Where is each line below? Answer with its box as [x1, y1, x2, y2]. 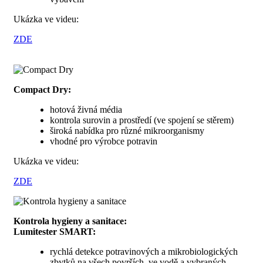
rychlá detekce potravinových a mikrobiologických [50, 247, 238, 257]
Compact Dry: [14, 85, 71, 95]
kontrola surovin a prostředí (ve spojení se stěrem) [50, 115, 234, 126]
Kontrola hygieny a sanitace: [14, 216, 127, 227]
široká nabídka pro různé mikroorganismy [50, 126, 204, 136]
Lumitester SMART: [14, 227, 96, 237]
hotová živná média [50, 104, 122, 115]
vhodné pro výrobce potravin [50, 136, 157, 147]
